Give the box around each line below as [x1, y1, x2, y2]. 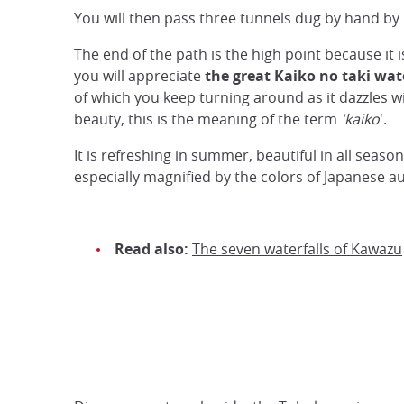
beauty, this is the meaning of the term [74, 109, 341, 129]
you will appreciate [74, 66, 205, 86]
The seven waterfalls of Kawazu [192, 239, 402, 259]
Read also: [115, 239, 188, 259]
